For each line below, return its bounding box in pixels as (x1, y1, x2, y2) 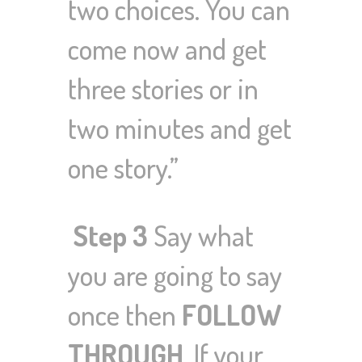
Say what (148, 217, 254, 254)
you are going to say (68, 257, 282, 293)
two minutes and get (68, 110, 292, 146)
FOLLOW (182, 297, 282, 333)
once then (68, 297, 182, 333)
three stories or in (68, 70, 259, 107)
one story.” (68, 149, 179, 186)
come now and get (68, 31, 267, 67)
